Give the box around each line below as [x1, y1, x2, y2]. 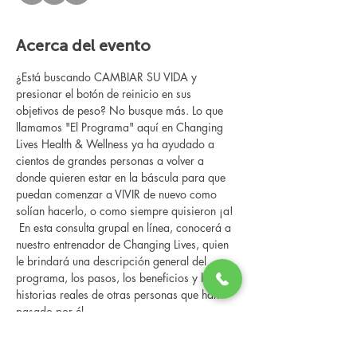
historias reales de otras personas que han [16, 287, 222, 302]
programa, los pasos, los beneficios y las [16, 270, 218, 285]
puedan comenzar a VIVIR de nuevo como [16, 186, 220, 202]
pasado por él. [16, 304, 87, 319]
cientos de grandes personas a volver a [16, 153, 207, 168]
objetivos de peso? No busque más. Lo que [16, 103, 226, 118]
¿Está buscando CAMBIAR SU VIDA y [16, 69, 200, 84]
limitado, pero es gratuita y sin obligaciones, [16, 337, 234, 352]
